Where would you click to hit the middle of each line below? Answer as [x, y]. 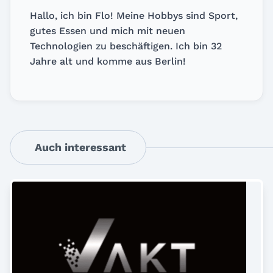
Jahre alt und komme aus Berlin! [108, 61]
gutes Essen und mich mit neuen [108, 30]
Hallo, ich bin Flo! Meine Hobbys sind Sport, [134, 15]
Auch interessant [80, 147]
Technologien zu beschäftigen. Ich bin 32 [126, 46]
